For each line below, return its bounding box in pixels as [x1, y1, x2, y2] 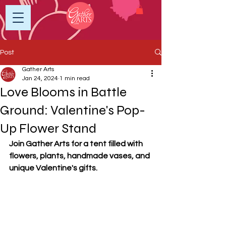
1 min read [60, 75, 90, 82]
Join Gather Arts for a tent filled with [9, 139, 144, 148]
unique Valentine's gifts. [97, 163, 110, 172]
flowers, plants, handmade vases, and [9, 151, 151, 160]
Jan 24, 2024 [22, 75, 58, 82]
